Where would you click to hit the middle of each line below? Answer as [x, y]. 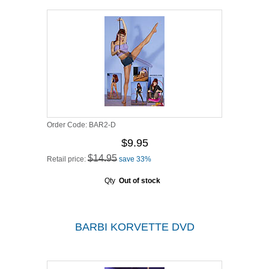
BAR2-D [102, 125]
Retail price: [67, 159]
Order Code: [68, 125]
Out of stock [139, 181]
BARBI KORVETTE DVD [134, 227]
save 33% [135, 159]
